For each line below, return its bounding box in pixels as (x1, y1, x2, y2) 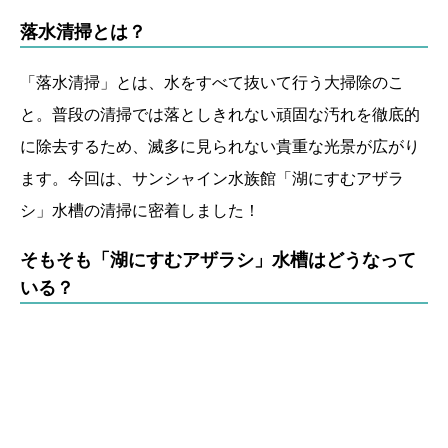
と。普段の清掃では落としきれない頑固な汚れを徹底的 (20, 103, 420, 124)
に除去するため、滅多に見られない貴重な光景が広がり (20, 135, 420, 156)
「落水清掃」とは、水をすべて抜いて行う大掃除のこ (20, 71, 404, 92)
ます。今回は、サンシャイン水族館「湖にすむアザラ (20, 167, 404, 188)
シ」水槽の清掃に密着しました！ (20, 199, 260, 220)
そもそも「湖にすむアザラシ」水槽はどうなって (20, 248, 416, 270)
